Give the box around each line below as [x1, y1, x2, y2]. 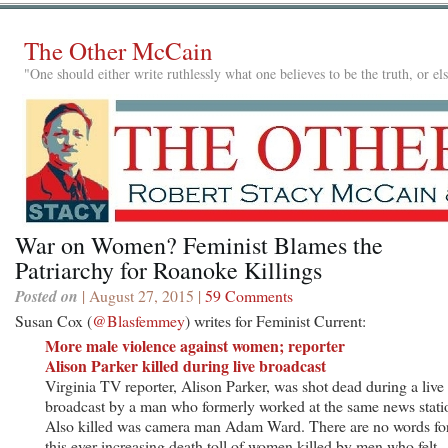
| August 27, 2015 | [78, 284, 205, 306]
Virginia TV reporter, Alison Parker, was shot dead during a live [45, 374, 444, 396]
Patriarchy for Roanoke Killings [15, 253, 322, 286]
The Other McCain [24, 34, 213, 67]
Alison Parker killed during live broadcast [45, 353, 326, 377]
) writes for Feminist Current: [185, 309, 366, 331]
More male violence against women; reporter [45, 333, 345, 357]
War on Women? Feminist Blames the [15, 228, 383, 261]
